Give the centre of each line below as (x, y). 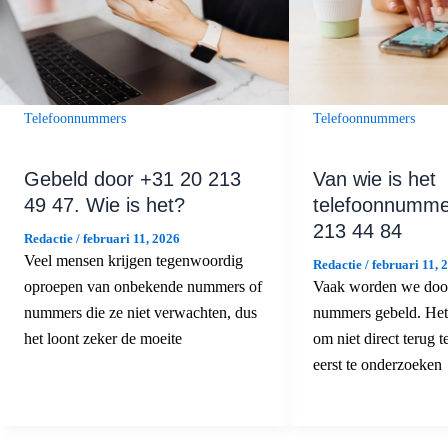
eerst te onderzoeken (377, 365)
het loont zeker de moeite (103, 339)
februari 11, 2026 (131, 239)
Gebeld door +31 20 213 (132, 179)
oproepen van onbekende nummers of (143, 287)
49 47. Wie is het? (104, 205)
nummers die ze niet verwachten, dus (140, 313)
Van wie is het (374, 179)
